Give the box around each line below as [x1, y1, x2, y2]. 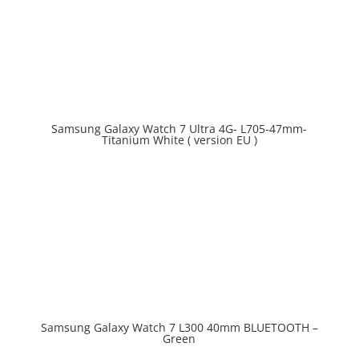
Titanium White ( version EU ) [101, 132, 257, 147]
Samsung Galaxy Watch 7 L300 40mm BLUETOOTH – [40, 320, 318, 335]
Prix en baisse [42, 127, 119, 143]
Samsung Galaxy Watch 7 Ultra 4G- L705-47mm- [51, 121, 308, 136]
